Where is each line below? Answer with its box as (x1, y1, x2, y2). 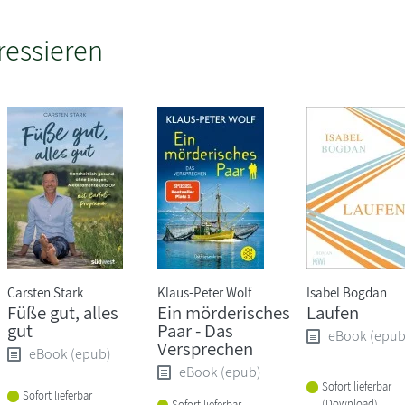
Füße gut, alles (7, 299, 119, 325)
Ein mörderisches (156, 299, 290, 325)
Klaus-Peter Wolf (156, 282, 251, 301)
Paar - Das (156, 317, 233, 343)
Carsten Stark (7, 282, 84, 301)
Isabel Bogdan (306, 282, 387, 301)
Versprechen (156, 335, 253, 361)
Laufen (306, 299, 359, 325)
